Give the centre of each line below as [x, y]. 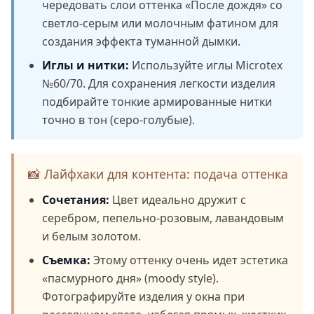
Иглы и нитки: [86, 65]
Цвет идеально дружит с [178, 199]
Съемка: [66, 260]
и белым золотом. [91, 236]
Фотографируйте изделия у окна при [143, 296]
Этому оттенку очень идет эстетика [189, 260]
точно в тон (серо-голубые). [118, 120]
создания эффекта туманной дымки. [141, 41]
